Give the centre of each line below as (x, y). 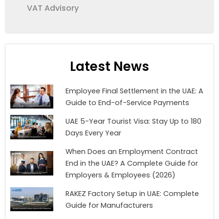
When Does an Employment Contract (132, 151)
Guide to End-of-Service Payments (127, 102)
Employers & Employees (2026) (120, 175)
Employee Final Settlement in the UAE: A (134, 91)
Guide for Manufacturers (109, 205)
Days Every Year (93, 133)
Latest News (109, 66)
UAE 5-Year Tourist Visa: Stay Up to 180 (133, 121)
